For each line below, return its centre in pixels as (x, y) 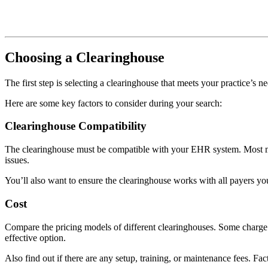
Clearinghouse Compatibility (76, 126)
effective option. (35, 237)
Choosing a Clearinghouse (85, 57)
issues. (17, 160)
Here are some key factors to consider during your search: (113, 103)
